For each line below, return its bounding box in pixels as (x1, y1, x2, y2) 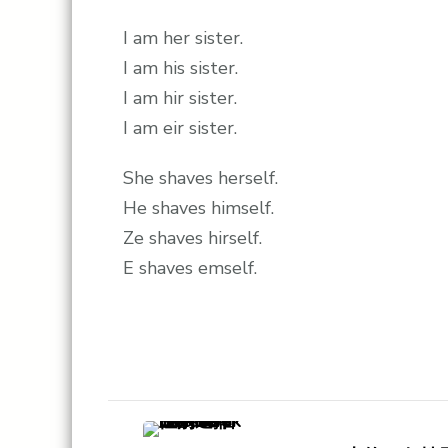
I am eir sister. (123, 116, 237, 141)
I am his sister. (123, 56, 238, 81)
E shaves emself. (123, 256, 257, 281)
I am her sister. (123, 26, 243, 51)
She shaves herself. (123, 166, 278, 191)
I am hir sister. (123, 86, 237, 111)
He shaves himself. (123, 196, 274, 221)
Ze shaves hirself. (123, 226, 262, 251)
